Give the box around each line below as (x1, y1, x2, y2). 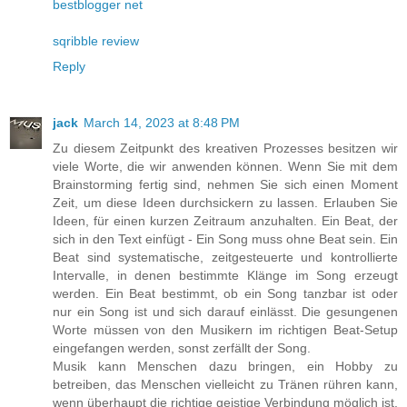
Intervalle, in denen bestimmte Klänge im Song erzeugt (53, 267, 398, 283)
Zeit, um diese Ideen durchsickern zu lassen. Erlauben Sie (53, 194, 398, 210)
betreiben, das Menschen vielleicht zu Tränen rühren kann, (53, 376, 398, 392)
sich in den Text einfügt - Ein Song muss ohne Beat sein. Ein (53, 231, 398, 246)
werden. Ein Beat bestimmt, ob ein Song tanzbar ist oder (53, 285, 398, 301)
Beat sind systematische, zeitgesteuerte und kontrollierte (53, 249, 398, 264)
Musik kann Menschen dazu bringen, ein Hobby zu (53, 358, 398, 373)
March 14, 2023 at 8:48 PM (84, 114, 240, 130)
